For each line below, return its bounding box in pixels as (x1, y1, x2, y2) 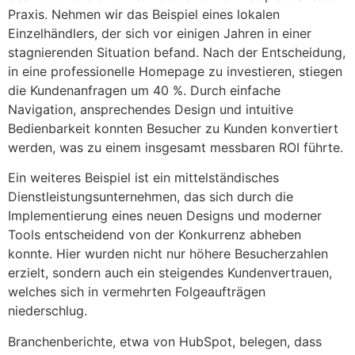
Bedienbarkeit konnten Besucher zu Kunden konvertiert (8, 120, 338, 136)
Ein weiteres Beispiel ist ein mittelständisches (8, 170, 279, 186)
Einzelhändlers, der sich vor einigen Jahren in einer (8, 25, 311, 41)
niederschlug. (8, 303, 87, 319)
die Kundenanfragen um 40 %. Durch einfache (8, 82, 281, 98)
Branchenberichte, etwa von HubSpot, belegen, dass (8, 333, 322, 349)
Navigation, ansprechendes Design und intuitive (8, 101, 293, 117)
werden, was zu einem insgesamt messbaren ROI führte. (8, 139, 343, 155)
